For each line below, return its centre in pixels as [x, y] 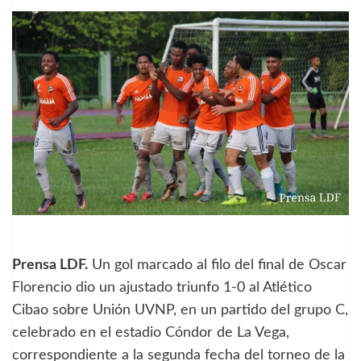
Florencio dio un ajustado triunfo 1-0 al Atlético [162, 287]
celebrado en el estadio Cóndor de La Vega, [151, 332]
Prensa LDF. [50, 265]
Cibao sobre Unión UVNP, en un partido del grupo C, [180, 310]
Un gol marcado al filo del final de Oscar [217, 265]
